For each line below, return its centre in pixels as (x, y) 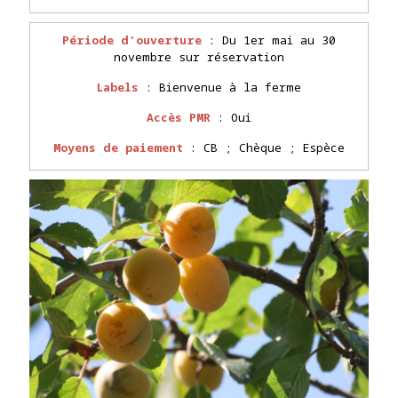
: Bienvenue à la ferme (220, 88)
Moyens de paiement (118, 148)
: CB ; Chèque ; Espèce (264, 148)
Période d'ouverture (132, 40)
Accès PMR (179, 118)
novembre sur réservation (199, 57)
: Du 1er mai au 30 (269, 40)
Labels (118, 88)
